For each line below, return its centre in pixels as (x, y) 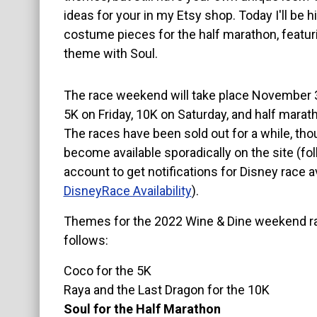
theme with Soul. (110, 53)
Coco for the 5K (107, 271)
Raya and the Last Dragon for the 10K (166, 290)
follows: (86, 241)
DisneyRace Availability (127, 191)
